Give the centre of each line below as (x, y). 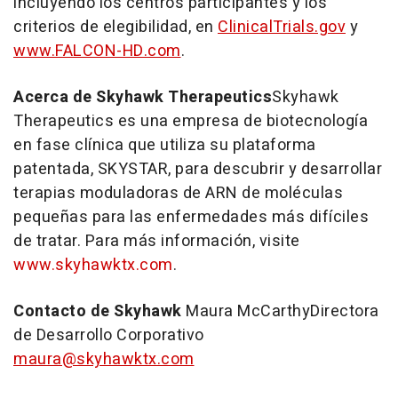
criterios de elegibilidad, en (115, 27)
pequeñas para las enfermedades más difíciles (191, 217)
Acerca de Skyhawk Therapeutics (143, 97)
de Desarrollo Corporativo (109, 335)
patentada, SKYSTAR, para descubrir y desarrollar (198, 169)
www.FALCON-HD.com (97, 51)
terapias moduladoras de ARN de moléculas (178, 193)
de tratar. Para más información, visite (157, 241)
